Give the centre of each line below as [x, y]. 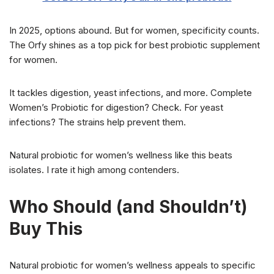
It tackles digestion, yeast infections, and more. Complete [131, 93]
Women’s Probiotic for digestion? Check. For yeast [116, 108]
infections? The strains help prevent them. [98, 122]
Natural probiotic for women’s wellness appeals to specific [132, 265]
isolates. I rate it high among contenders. [94, 170]
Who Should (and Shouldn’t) [128, 207]
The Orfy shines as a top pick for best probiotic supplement [135, 45]
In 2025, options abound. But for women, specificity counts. [134, 31]
